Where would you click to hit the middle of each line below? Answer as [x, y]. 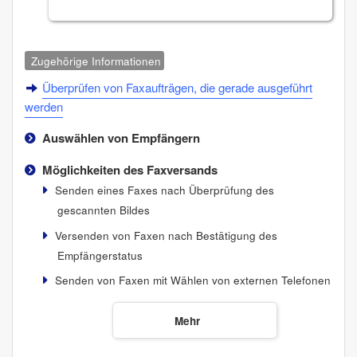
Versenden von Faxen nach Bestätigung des [166, 235]
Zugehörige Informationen [96, 61]
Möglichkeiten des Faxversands [129, 170]
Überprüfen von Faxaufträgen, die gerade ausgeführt [178, 88]
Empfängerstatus [100, 255]
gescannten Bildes [103, 210]
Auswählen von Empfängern [121, 138]
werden [44, 107]
